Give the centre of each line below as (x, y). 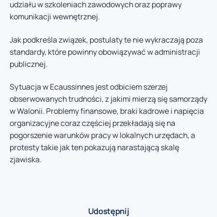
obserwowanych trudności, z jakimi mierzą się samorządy (108, 99)
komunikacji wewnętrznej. (55, 17)
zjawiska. (26, 160)
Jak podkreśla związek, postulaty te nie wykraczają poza (106, 39)
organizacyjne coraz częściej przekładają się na (93, 123)
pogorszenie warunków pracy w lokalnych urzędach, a (102, 135)
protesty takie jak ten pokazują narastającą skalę (94, 147)
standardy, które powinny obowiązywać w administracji (105, 52)
